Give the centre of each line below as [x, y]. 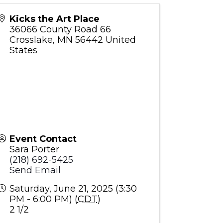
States [23, 51]
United [120, 40]
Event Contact [43, 139]
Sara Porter [34, 150]
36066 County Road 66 [60, 30]
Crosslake [31, 40]
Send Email [35, 170]
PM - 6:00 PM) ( [43, 199]
